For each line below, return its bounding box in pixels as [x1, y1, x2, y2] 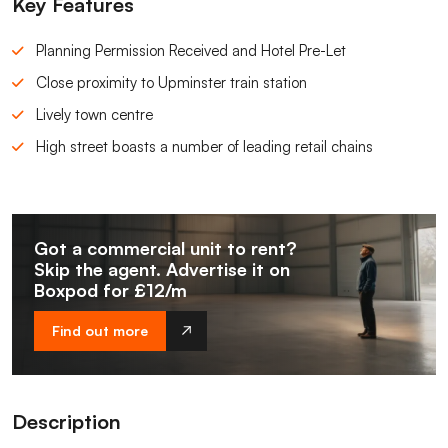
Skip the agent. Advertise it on [34, 257, 290, 280]
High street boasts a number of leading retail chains [36, 136, 373, 156]
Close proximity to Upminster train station [36, 72, 307, 92]
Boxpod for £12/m [34, 278, 187, 301]
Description [12, 408, 121, 434]
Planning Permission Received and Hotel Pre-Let [36, 40, 346, 60]
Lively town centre [36, 104, 153, 124]
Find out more [52, 321, 148, 339]
